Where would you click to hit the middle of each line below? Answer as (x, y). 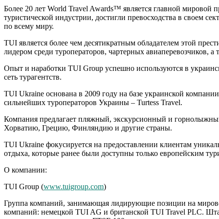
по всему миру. (29, 26)
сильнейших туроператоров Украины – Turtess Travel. (93, 102)
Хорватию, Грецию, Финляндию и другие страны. (88, 128)
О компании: (25, 170)
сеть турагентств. (33, 77)
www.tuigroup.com (74, 186)
